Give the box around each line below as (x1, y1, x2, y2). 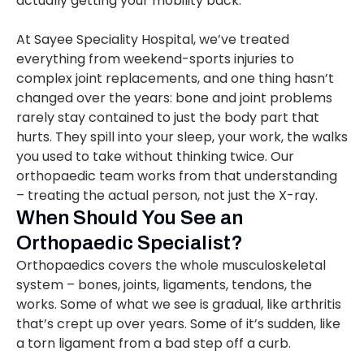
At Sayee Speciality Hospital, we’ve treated (16, 30, 289, 50)
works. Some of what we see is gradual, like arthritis (16, 295, 341, 314)
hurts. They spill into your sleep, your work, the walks (16, 128, 348, 147)
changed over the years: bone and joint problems (16, 89, 332, 108)
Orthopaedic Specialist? (16, 232, 243, 254)
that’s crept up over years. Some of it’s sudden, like (16, 314, 340, 334)
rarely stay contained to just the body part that (16, 108, 319, 128)
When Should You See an (16, 207, 243, 229)
